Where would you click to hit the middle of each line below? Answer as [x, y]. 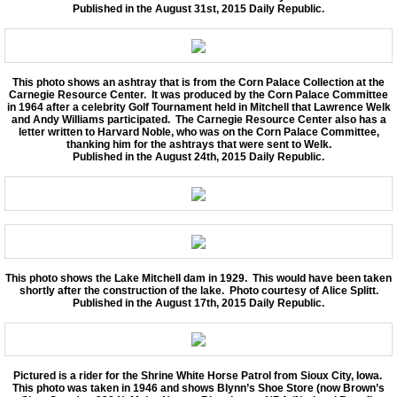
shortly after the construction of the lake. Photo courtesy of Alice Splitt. [198, 290]
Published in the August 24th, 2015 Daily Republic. [198, 156]
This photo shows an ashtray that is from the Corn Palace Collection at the [198, 82]
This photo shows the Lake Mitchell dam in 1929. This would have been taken [198, 278]
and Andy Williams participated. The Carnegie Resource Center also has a [198, 119]
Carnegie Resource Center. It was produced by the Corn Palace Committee [198, 94]
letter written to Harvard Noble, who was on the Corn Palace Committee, [198, 132]
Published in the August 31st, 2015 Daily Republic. [198, 9]
